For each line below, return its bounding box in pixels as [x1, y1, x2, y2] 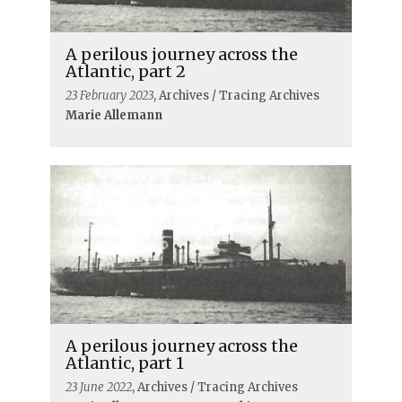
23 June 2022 [65, 379, 132, 395]
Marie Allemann [65, 107, 162, 123]
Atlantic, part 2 [65, 60, 186, 82]
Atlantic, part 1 [65, 352, 184, 373]
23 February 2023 [65, 87, 153, 103]
